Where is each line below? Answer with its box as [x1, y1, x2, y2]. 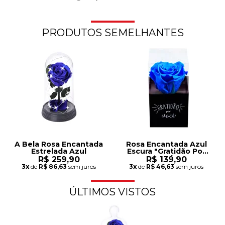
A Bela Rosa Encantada [15, 139, 103, 149]
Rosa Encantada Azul [126, 139, 207, 149]
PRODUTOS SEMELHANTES [41, 26, 184, 39]
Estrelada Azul [31, 146, 86, 156]
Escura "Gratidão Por [127, 146, 205, 156]
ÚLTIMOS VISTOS [69, 185, 156, 198]
